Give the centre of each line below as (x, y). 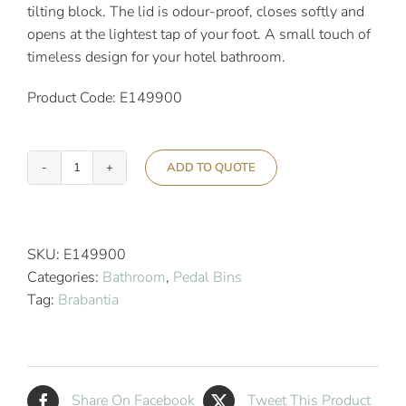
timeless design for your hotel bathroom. (156, 57)
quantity (101, 336)
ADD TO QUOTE (211, 168)
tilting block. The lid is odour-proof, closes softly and (196, 12)
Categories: (65, 277)
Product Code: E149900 (105, 98)
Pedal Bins (208, 277)
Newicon (104, 222)
